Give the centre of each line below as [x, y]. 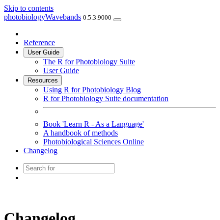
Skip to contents [29, 8]
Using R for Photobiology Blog [92, 90]
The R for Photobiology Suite [89, 62]
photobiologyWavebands [42, 17]
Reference [39, 42]
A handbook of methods [81, 133]
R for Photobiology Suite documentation [106, 98]
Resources [43, 80]
